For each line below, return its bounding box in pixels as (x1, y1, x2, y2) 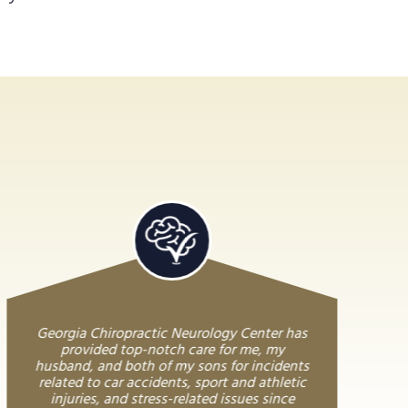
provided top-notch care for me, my (60, 338, 285, 362)
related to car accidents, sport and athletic (38, 371, 307, 395)
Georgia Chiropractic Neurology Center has (36, 321, 308, 346)
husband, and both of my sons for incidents (35, 354, 310, 379)
